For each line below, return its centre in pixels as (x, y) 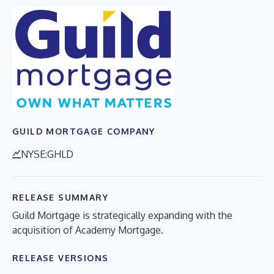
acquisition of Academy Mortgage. (88, 230)
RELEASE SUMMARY (60, 197)
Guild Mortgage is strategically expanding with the (122, 215)
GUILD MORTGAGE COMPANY (84, 131)
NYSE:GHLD (47, 154)
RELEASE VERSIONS (61, 257)
